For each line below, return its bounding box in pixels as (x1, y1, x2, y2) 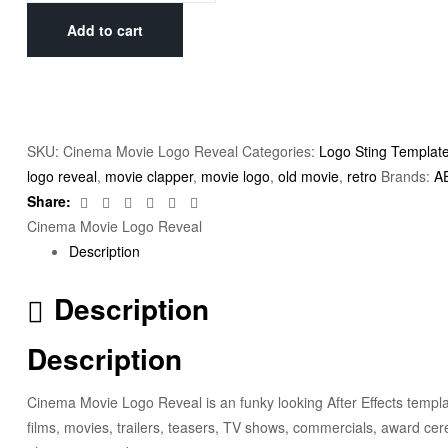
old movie (278, 166, 339, 187)
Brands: (381, 166, 434, 187)
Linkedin (135, 190, 188, 211)
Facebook (91, 190, 154, 211)
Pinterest (179, 190, 235, 211)
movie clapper (105, 166, 193, 187)
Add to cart (67, 19, 143, 40)
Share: (27, 191, 71, 212)
